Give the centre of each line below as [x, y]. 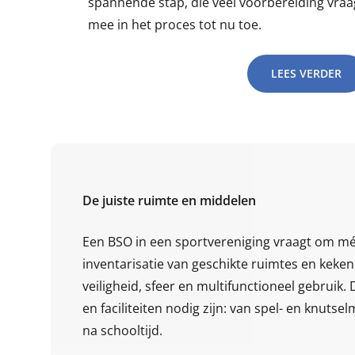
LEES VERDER [306, 73]
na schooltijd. [122, 330]
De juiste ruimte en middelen [169, 200]
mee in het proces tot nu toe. [174, 24]
